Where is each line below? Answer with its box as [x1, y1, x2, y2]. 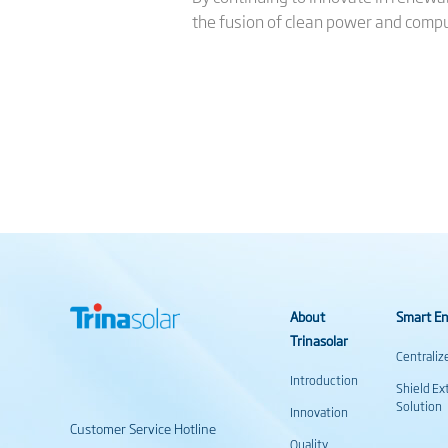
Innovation [290, 402, 348, 421]
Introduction [290, 370, 358, 389]
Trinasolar [290, 329, 348, 350]
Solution [396, 396, 443, 415]
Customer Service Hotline [70, 417, 216, 438]
